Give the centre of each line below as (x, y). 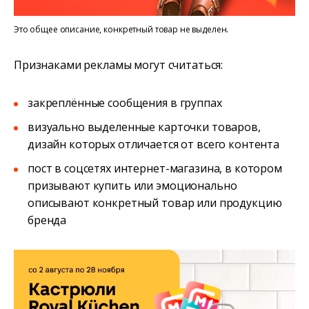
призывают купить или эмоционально (132, 185)
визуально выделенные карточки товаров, (144, 127)
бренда (47, 220)
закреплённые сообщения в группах (125, 102)
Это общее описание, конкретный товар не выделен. (121, 29)
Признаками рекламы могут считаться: (119, 64)
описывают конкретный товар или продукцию (155, 202)
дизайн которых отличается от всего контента (153, 144)
